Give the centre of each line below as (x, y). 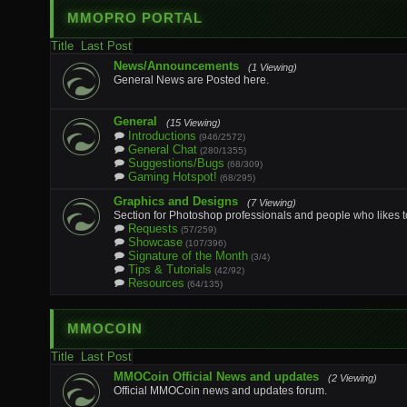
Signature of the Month (188, 256)
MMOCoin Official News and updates (216, 377)
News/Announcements (176, 66)
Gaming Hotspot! (173, 177)
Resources (156, 283)
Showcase (155, 242)
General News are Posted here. (191, 80)
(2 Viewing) (352, 378)
